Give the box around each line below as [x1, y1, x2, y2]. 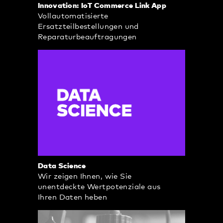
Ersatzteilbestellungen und [38, 23, 139, 31]
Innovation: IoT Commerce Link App [38, 2, 166, 10]
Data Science [38, 162, 86, 170]
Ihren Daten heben [38, 193, 108, 201]
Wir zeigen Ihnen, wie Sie [38, 172, 132, 180]
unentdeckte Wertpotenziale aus [38, 183, 161, 191]
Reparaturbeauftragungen [38, 33, 137, 41]
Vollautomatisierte [38, 12, 109, 20]
